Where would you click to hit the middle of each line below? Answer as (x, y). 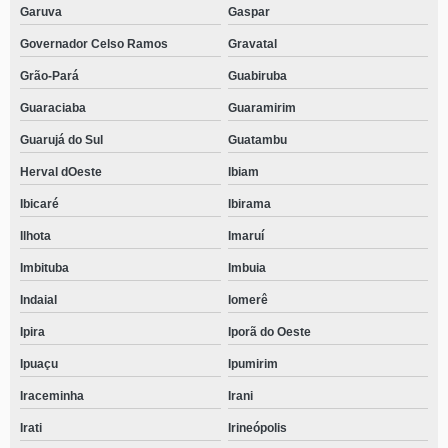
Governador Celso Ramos (94, 44)
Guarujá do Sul (61, 140)
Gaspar (248, 12)
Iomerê (247, 300)
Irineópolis (257, 428)
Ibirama (249, 204)
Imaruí (245, 236)
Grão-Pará (49, 76)
